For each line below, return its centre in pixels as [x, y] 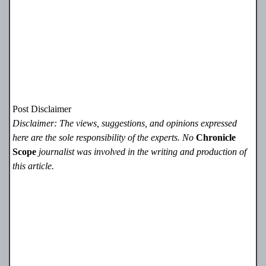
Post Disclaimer [42, 109]
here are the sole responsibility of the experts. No [104, 137]
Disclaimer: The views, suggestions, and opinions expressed [125, 123]
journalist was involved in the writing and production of [142, 151]
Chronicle [216, 137]
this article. [34, 166]
